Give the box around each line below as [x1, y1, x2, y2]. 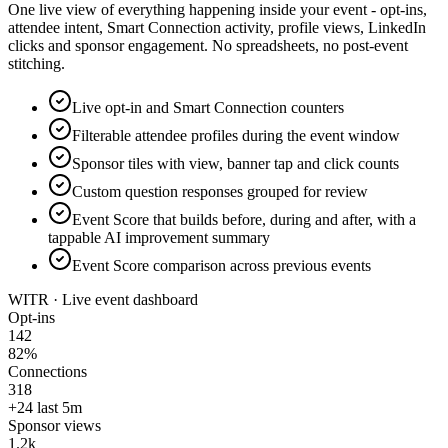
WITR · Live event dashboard [8, 291, 198, 309]
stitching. [8, 55, 65, 73]
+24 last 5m [8, 399, 82, 417]
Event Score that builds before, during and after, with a [72, 211, 416, 229]
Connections [8, 363, 87, 381]
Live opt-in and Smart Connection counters [72, 99, 344, 117]
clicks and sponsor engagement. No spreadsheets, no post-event [8, 37, 408, 55]
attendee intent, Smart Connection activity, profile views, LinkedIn [8, 19, 426, 37]
